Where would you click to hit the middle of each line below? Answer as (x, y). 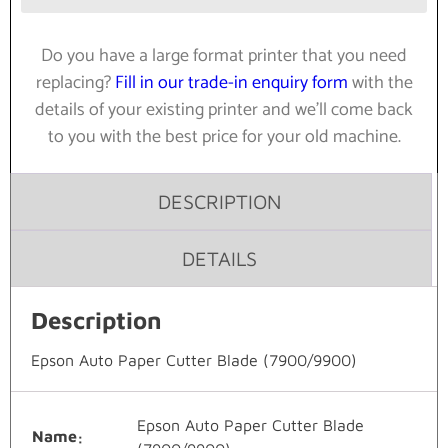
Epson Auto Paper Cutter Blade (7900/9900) (194, 359)
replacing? (75, 83)
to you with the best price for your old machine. (224, 137)
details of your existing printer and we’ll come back (224, 110)
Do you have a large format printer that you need (224, 56)
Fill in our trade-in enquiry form (231, 83)
